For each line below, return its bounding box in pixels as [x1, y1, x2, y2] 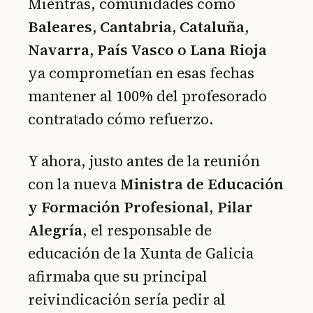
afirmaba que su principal [28, 265, 208, 286]
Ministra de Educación [120, 173, 284, 194]
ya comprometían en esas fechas [28, 62, 254, 83]
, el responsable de [82, 219, 212, 240]
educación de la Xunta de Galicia [28, 242, 254, 263]
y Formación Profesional [28, 196, 209, 217]
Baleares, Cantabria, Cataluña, [28, 16, 249, 37]
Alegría [28, 219, 82, 240]
